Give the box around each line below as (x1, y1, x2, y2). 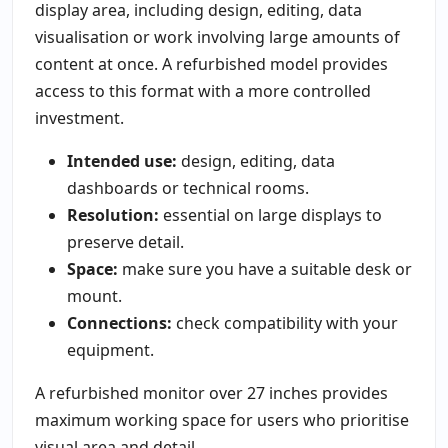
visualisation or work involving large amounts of (34, 26, 400, 49)
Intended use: (66, 150, 177, 173)
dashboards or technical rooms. (66, 177, 309, 200)
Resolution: (66, 204, 159, 227)
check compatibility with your (171, 312, 398, 335)
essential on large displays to (158, 204, 382, 227)
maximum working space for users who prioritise (34, 409, 409, 432)
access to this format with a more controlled (34, 80, 371, 103)
